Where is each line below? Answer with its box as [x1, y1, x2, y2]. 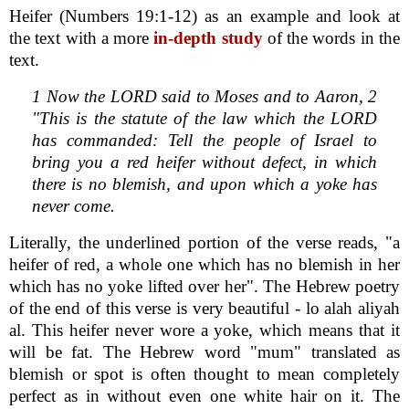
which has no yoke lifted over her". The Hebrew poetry [9, 276, 400, 296]
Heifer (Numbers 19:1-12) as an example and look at [9, 5, 400, 26]
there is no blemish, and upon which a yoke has [32, 173, 377, 194]
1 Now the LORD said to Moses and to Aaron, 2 [32, 86, 377, 106]
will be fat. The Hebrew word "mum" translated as [9, 341, 400, 362]
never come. [32, 195, 115, 215]
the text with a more [9, 27, 154, 47]
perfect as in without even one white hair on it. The [9, 385, 400, 405]
